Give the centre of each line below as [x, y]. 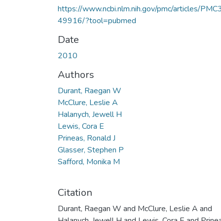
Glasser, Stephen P [91, 150]
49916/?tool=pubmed [97, 20]
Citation [75, 192]
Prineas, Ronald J [87, 138]
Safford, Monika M [89, 162]
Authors [76, 74]
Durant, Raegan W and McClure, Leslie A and [135, 208]
